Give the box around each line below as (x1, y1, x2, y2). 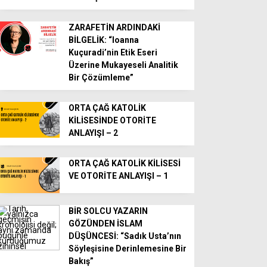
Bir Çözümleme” (69, 73, 134, 83)
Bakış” (69, 256, 94, 266)
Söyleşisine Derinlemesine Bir (69, 243, 187, 253)
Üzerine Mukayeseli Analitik (69, 60, 179, 70)
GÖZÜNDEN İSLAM (69, 218, 143, 228)
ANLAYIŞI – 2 (69, 128, 119, 138)
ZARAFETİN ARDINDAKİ (69, 23, 161, 33)
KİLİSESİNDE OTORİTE (69, 116, 157, 126)
